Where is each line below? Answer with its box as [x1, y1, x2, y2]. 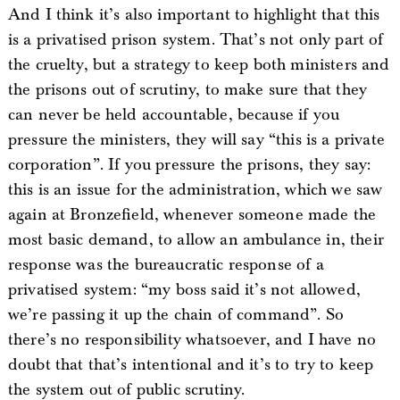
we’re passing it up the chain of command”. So [7, 304, 345, 325]
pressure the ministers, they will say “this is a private [7, 129, 385, 150]
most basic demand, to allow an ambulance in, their [7, 229, 384, 250]
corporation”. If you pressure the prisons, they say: [7, 154, 371, 175]
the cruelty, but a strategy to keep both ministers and [7, 54, 390, 75]
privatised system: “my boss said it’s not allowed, [7, 279, 361, 300]
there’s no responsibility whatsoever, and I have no [7, 329, 377, 350]
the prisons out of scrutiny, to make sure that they [7, 79, 368, 100]
